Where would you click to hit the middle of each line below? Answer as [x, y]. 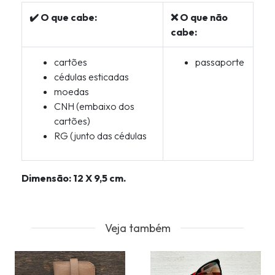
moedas [72, 92]
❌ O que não [199, 17]
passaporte [220, 62]
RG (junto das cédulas [100, 136]
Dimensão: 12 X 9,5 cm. [74, 178]
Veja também [137, 228]
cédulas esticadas [91, 77]
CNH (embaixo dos [94, 107]
